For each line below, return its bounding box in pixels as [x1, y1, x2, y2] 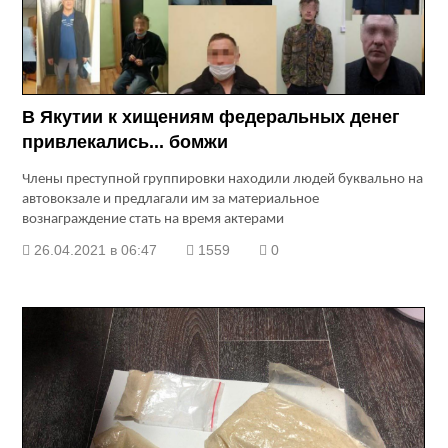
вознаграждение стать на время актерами [22, 212, 285, 228]
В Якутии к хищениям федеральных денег [22, 107, 401, 128]
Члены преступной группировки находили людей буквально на [22, 172, 424, 188]
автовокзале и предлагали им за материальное [22, 192, 320, 208]
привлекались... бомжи [22, 132, 229, 153]
